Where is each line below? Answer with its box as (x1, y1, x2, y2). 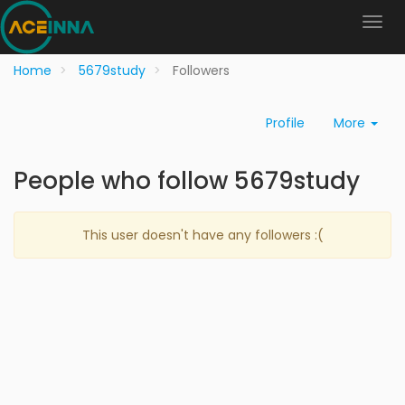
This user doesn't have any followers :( (81, 226, 324, 244)
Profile (266, 114, 305, 132)
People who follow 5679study (14, 165, 360, 197)
